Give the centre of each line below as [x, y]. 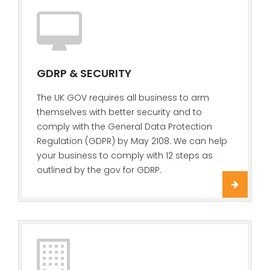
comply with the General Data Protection [124, 127]
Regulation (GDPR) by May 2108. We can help [132, 141]
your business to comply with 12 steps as [125, 155]
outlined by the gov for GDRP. [99, 170]
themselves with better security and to [119, 112]
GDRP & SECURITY [84, 73]
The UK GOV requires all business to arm [123, 98]
